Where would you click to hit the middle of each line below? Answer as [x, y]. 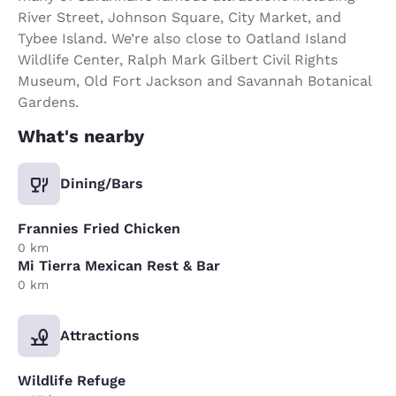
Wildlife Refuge [72, 380]
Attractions [100, 335]
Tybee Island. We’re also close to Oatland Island [182, 38]
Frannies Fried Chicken [99, 228]
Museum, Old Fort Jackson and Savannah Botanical [194, 80]
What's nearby [81, 136]
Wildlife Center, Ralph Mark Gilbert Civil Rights [178, 59]
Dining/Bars [102, 183]
